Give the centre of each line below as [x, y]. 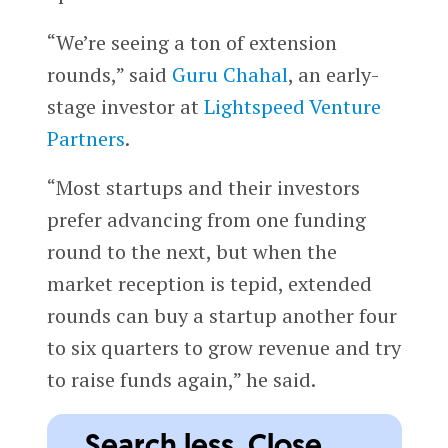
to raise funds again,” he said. [181, 380]
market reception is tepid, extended [209, 284]
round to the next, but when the [191, 252]
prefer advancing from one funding [206, 220]
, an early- [333, 74]
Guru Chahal [229, 74]
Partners [85, 138]
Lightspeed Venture [292, 106]
